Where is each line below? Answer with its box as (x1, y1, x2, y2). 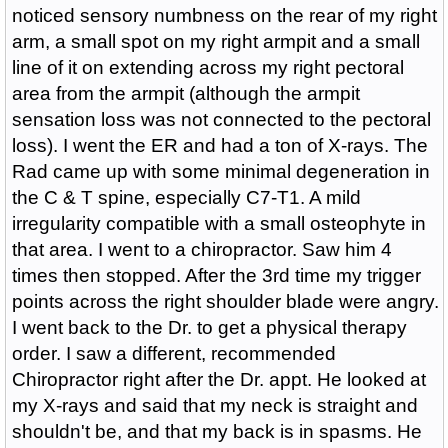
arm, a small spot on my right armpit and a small (11, 31, 420, 52)
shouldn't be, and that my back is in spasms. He (11, 421, 422, 442)
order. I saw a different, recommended (11, 343, 336, 364)
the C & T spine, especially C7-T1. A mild (11, 187, 361, 208)
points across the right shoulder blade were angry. (11, 291, 439, 312)
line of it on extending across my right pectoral (11, 57, 404, 78)
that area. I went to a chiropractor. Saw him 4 (11, 239, 392, 260)
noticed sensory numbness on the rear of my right (11, 5, 437, 26)
